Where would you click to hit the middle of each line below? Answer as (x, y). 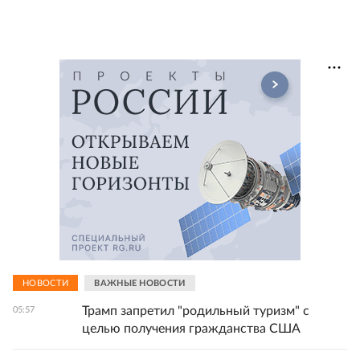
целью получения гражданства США (191, 329)
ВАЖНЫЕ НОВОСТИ (140, 283)
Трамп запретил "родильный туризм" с (196, 311)
